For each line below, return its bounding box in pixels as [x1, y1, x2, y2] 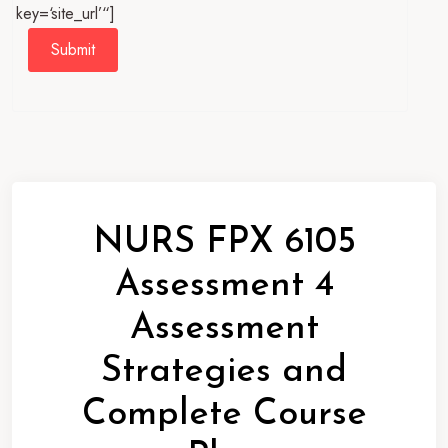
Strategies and [101, 353, 347, 390]
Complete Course [81, 396, 367, 433]
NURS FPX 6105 [92, 224, 356, 261]
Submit [51, 37, 95, 61]
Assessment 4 [114, 267, 334, 304]
